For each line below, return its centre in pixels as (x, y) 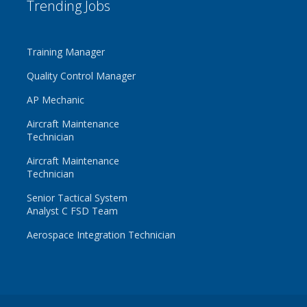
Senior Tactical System (77, 198)
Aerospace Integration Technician (101, 235)
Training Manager (65, 52)
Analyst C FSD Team (72, 211)
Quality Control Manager (81, 76)
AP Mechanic (55, 100)
